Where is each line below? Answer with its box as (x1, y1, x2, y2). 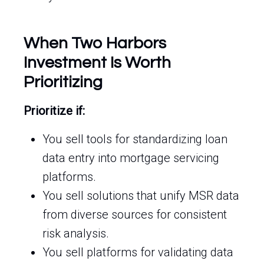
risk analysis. (42, 226, 109, 240)
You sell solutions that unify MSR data (42, 189, 239, 203)
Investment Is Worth (24, 54, 171, 71)
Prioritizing (24, 74, 103, 91)
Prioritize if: (24, 104, 85, 118)
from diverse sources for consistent (42, 207, 227, 222)
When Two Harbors (24, 35, 166, 52)
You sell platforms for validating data (42, 245, 233, 259)
